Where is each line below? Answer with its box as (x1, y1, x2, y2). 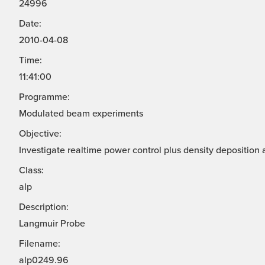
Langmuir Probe (19, 218, 85, 230)
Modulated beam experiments (19, 108, 143, 120)
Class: (19, 164, 44, 177)
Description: (19, 201, 69, 214)
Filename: (19, 238, 60, 250)
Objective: (19, 128, 62, 140)
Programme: (19, 91, 70, 104)
